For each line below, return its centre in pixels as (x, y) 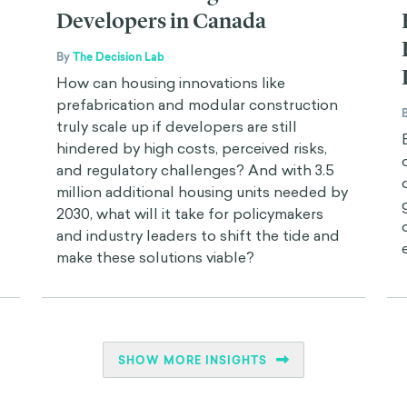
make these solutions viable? (155, 257)
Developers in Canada (161, 20)
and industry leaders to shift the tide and (198, 235)
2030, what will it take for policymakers (190, 213)
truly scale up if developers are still (177, 126)
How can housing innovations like (171, 82)
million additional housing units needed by (202, 191)
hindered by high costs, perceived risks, (192, 148)
